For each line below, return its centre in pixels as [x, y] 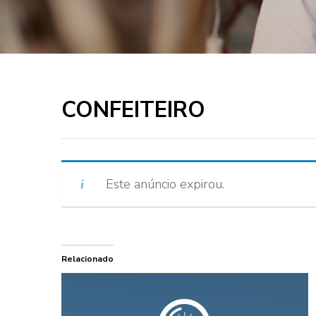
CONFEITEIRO [133, 110]
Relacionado [87, 259]
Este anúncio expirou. [165, 184]
